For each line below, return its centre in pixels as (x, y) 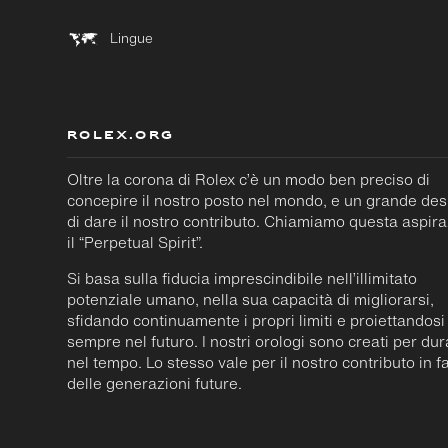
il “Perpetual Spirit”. (135, 242)
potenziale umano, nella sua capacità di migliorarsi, (251, 299)
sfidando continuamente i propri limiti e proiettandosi (256, 320)
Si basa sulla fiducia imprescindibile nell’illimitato (242, 278)
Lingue (132, 37)
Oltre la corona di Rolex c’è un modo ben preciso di (249, 179)
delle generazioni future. (155, 383)
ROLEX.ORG (121, 136)
